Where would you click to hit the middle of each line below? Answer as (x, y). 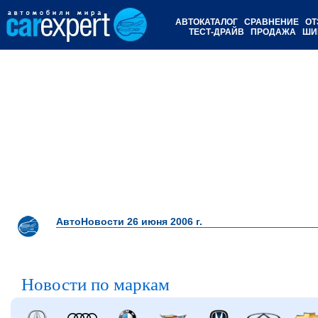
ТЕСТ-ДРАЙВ (216, 32)
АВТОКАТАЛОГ (207, 22)
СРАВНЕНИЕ (272, 22)
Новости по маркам (95, 284)
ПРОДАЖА (273, 32)
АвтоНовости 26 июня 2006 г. (129, 221)
